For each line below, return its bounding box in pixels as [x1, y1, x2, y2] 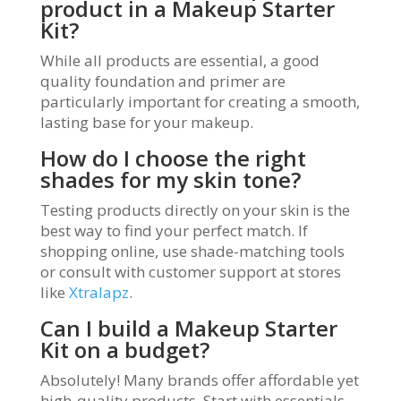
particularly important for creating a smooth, [39, 91, 360, 112]
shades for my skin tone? [39, 165, 301, 194]
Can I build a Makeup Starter [39, 313, 337, 343]
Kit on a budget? [39, 335, 209, 364]
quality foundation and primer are [39, 71, 286, 91]
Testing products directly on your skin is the [39, 200, 350, 220]
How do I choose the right [39, 143, 306, 173]
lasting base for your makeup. [39, 112, 253, 132]
